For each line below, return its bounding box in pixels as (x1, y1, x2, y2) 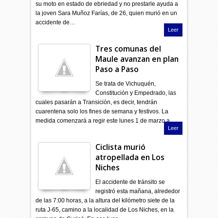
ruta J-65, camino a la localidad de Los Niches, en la (36, 206, 174, 213)
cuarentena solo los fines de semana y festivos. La (36, 108, 169, 115)
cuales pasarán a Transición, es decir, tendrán (36, 98, 158, 106)
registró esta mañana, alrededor (95, 187, 181, 195)
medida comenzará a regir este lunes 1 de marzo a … (36, 117, 178, 124)
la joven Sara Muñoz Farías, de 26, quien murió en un (36, 9, 178, 17)
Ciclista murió (95, 141, 146, 152)
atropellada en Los (95, 151, 165, 163)
